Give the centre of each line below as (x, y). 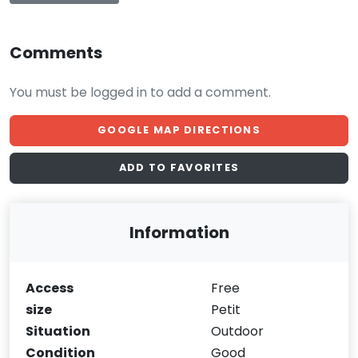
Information (179, 232)
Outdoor (238, 331)
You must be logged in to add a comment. (140, 92)
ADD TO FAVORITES (179, 168)
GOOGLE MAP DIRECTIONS (179, 130)
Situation (58, 331)
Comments (56, 53)
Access (50, 288)
